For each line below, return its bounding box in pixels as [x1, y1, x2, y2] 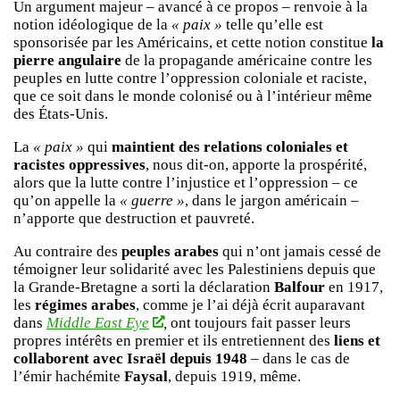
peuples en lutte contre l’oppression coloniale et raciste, [13, 70, 367, 87]
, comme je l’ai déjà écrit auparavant [136, 296, 365, 313]
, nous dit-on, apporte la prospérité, [146, 155, 367, 173]
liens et [334, 331, 380, 349]
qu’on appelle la [13, 191, 116, 209]
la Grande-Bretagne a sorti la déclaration [13, 278, 271, 296]
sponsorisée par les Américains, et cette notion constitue [13, 34, 371, 52]
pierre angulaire [13, 52, 121, 70]
